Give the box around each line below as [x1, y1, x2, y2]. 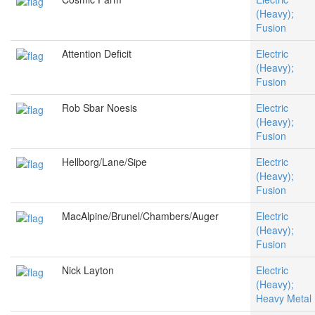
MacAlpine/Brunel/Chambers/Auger [62, 209, 219, 224]
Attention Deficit [62, 46, 131, 61]
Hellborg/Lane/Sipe [62, 155, 147, 169]
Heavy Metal [256, 291, 311, 306]
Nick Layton [62, 263, 114, 278]
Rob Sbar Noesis [62, 101, 137, 115]
